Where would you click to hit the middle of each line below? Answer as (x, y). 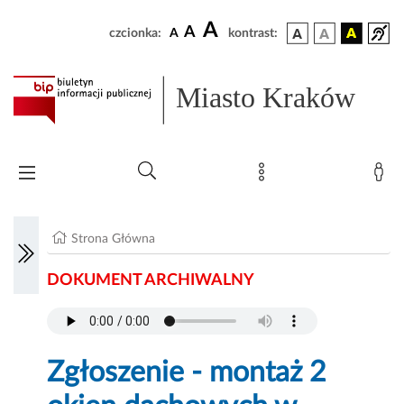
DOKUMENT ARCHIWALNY (151, 281)
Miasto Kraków (266, 98)
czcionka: (135, 33)
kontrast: (253, 33)
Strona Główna (114, 239)
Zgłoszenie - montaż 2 (187, 373)
